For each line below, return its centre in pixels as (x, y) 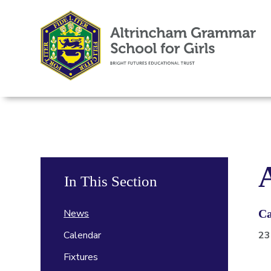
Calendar (83, 235)
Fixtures (81, 257)
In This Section (111, 181)
